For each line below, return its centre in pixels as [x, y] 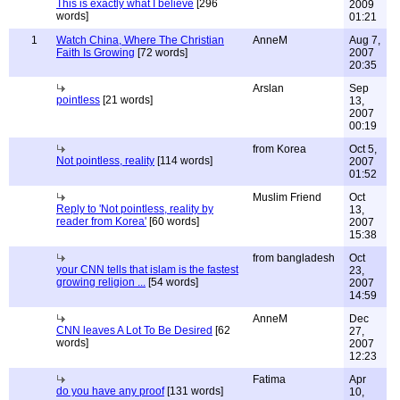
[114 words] [183, 161]
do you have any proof [110, 391]
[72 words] [161, 53]
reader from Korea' [101, 221]
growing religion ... [101, 282]
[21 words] [126, 100]
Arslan [268, 88]
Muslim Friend [287, 197]
